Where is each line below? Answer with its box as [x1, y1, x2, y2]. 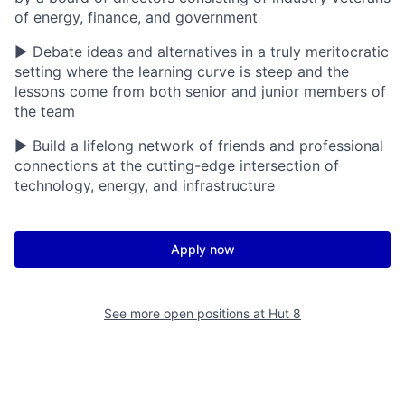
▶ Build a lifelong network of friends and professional [14, 137, 383, 155]
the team [14, 102, 75, 120]
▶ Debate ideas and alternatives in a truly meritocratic [14, 42, 389, 61]
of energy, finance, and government [14, 8, 258, 26]
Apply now [170, 241, 235, 257]
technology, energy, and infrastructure [14, 176, 275, 194]
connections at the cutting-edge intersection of [14, 156, 339, 174]
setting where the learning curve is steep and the [14, 62, 349, 80]
